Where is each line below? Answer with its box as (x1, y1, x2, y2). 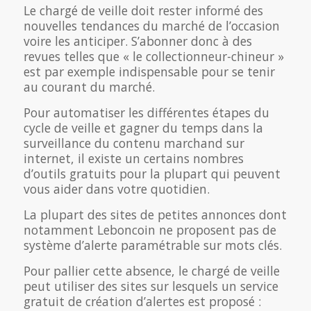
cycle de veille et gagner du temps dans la (23, 119, 263, 136)
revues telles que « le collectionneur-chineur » (23, 47, 284, 65)
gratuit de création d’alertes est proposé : (23, 292, 261, 310)
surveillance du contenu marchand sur (23, 134, 244, 151)
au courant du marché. (23, 78, 155, 95)
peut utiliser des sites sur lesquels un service (23, 277, 278, 294)
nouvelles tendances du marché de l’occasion (23, 17, 280, 34)
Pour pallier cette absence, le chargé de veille (23, 262, 280, 279)
